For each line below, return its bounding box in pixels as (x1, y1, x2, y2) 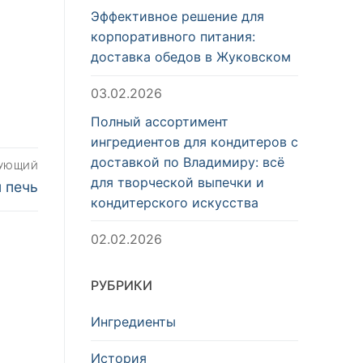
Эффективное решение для (91, 8, 264, 25)
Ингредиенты (91, 314, 176, 330)
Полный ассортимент (91, 113, 228, 130)
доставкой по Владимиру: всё (91, 153, 284, 170)
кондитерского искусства (91, 194, 258, 211)
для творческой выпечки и (91, 173, 264, 190)
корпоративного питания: (91, 28, 255, 45)
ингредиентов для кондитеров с (91, 133, 298, 150)
